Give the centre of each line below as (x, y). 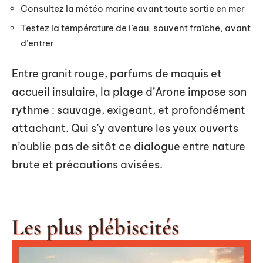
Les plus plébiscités (95, 227)
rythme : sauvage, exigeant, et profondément (129, 110)
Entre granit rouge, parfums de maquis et (117, 73)
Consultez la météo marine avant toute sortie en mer (133, 8)
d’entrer (37, 43)
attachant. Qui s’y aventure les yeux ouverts (125, 128)
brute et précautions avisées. (87, 164)
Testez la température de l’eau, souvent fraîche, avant (136, 28)
